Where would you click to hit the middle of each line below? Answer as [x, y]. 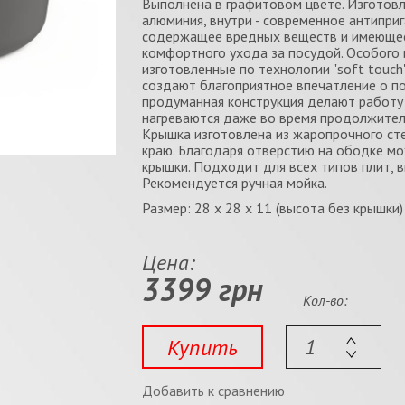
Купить [202, 347]
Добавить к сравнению [213, 390]
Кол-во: [325, 300]
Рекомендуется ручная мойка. [235, 183]
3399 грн [202, 289]
